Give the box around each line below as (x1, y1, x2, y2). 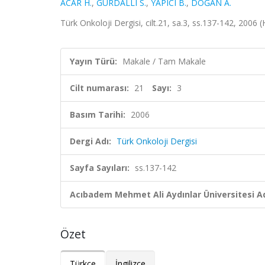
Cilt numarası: (70, 82, 129, 93)
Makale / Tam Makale (122, 56, 206, 67)
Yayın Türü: (70, 56, 117, 67)
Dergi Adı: (70, 135, 111, 147)
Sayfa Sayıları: (70, 162, 130, 173)
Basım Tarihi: (70, 109, 125, 120)
